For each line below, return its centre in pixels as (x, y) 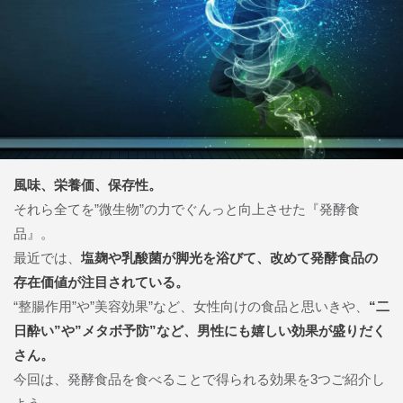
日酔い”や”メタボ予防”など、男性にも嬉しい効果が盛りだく (200, 330)
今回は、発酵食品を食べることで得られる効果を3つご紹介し (199, 379)
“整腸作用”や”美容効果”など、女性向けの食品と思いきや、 (191, 306)
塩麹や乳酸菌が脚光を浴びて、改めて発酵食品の (229, 257)
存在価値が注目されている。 (101, 282)
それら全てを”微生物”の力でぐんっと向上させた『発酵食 (187, 209)
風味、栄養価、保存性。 (88, 184)
